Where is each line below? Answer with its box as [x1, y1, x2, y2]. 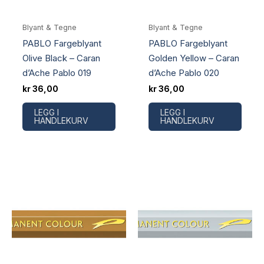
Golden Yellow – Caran [148, 52, 239, 64]
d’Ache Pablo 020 [148, 67, 219, 78]
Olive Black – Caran [22, 52, 100, 64]
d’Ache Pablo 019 [22, 67, 91, 78]
